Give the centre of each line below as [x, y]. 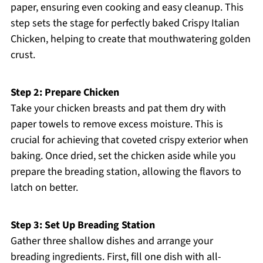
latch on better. [44, 188]
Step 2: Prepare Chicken [65, 93]
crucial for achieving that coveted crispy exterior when [129, 140]
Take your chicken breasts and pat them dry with [118, 109]
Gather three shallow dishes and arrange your [112, 241]
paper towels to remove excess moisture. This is [117, 124]
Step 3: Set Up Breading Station [82, 225]
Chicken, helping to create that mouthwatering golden [130, 39]
